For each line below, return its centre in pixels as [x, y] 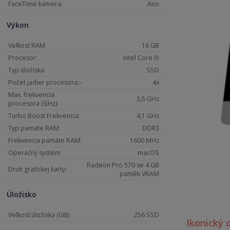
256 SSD [147, 215]
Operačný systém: [35, 152]
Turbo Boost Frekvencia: [44, 116]
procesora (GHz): [34, 103]
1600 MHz [145, 140]
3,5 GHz [148, 99]
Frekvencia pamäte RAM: [45, 140]
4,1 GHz [148, 116]
